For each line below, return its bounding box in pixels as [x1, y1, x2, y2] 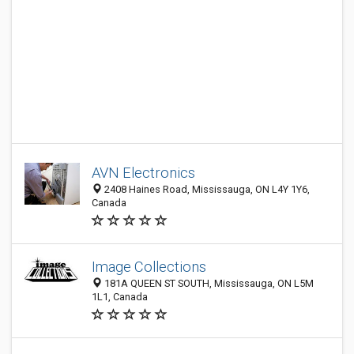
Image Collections [92, 258, 206, 275]
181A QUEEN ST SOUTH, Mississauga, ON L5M [102, 277, 314, 289]
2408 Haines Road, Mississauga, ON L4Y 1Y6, [102, 183, 310, 195]
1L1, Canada [92, 291, 148, 303]
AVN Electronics [92, 164, 195, 181]
